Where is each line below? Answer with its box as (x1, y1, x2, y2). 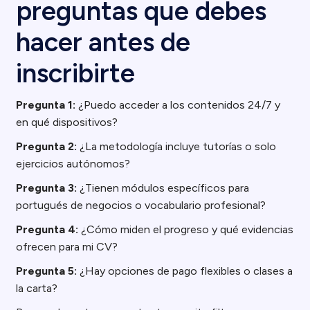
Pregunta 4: (16, 223, 79, 236)
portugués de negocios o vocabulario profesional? (16, 199, 266, 212)
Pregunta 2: (16, 140, 77, 153)
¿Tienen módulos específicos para (77, 181, 250, 194)
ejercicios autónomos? (16, 157, 131, 170)
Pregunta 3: (16, 181, 77, 194)
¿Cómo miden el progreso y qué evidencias (78, 223, 294, 236)
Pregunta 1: (16, 98, 76, 111)
